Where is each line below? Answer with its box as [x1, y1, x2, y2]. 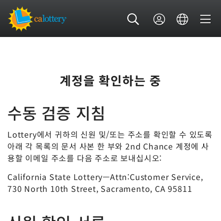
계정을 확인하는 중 [60, 71, 161, 89]
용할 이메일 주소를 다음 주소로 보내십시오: [7, 152, 162, 164]
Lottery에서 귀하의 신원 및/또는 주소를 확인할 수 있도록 [7, 128, 213, 141]
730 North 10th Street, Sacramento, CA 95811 [7, 182, 192, 194]
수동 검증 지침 [7, 101, 106, 124]
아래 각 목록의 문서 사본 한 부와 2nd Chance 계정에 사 [7, 140, 209, 152]
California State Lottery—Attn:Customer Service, [7, 170, 203, 183]
